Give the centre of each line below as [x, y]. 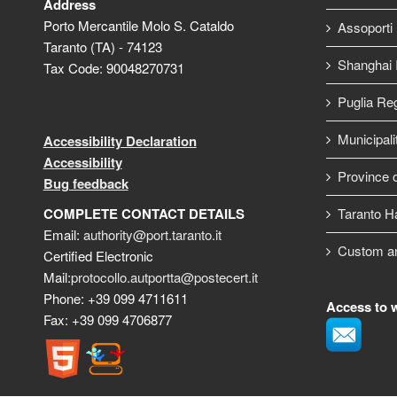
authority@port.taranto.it [152, 234]
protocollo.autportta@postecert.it [164, 277]
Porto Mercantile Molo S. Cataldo [138, 25]
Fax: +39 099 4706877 [107, 319]
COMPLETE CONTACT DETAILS [144, 214]
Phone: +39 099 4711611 [115, 298]
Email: [63, 234]
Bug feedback [86, 183]
